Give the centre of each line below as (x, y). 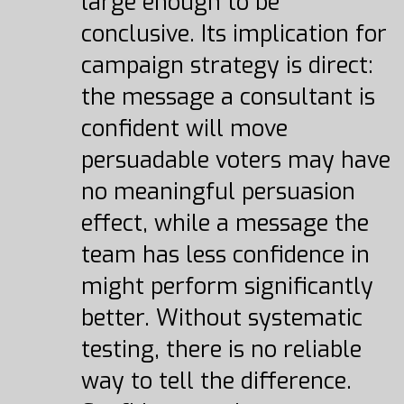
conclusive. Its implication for (234, 34)
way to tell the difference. (216, 381)
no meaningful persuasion (218, 192)
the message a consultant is (228, 97)
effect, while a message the (225, 223)
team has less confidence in (225, 255)
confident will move (184, 129)
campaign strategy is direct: (227, 65)
